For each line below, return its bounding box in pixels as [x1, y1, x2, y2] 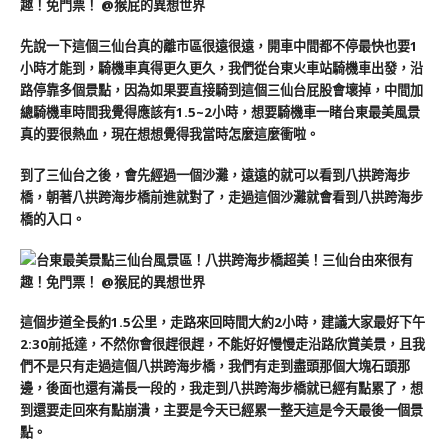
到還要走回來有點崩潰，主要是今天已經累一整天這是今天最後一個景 [20, 401, 423, 420]
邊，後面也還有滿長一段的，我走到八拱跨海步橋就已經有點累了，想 [20, 379, 423, 398]
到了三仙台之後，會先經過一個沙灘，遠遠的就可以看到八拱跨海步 [20, 165, 410, 184]
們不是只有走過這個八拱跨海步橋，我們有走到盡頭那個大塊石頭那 [20, 357, 410, 376]
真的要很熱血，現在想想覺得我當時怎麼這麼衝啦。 [20, 125, 319, 144]
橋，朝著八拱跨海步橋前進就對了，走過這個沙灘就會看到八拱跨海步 [20, 187, 423, 206]
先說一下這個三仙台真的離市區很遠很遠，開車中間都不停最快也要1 [20, 37, 418, 56]
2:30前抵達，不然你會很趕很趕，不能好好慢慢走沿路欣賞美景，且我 [20, 335, 425, 354]
